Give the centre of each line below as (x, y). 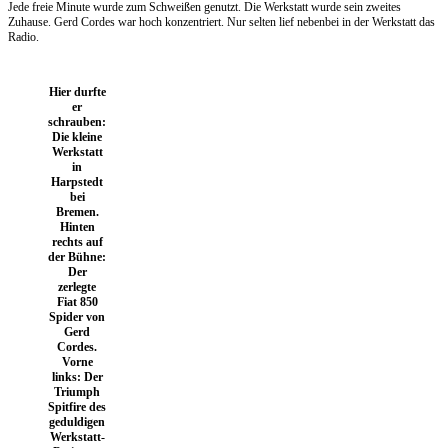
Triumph (77, 391)
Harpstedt (77, 181)
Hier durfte (77, 91)
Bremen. (77, 211)
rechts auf (77, 241)
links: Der (77, 376)
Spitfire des (77, 406)
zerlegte (77, 286)
